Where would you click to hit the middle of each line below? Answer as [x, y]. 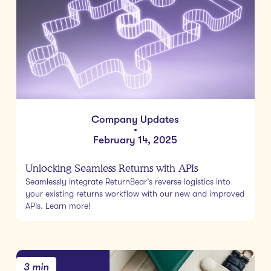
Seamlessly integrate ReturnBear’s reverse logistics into [128, 182]
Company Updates [135, 120]
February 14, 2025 [135, 140]
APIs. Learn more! [58, 206]
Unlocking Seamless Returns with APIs [111, 168]
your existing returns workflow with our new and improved [135, 194]
